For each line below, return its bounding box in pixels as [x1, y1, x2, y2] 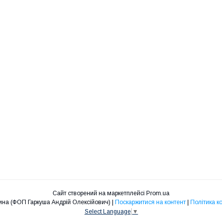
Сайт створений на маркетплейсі [53, 190, 146, 197]
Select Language [84, 208, 131, 215]
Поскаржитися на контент [114, 199, 186, 206]
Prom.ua [146, 190, 169, 197]
